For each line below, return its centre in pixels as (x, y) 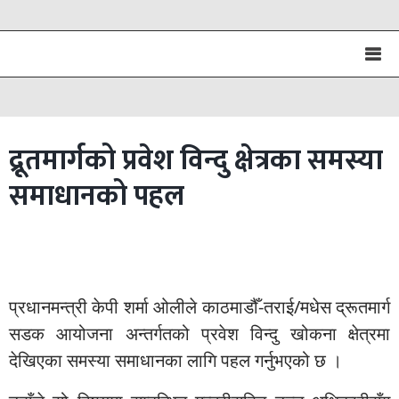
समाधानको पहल (97, 196)
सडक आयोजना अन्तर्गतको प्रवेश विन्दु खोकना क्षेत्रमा (199, 334)
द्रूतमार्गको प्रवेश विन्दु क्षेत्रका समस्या (196, 161)
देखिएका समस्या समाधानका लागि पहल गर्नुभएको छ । (175, 360)
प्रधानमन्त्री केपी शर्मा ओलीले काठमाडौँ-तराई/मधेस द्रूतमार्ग (199, 307)
